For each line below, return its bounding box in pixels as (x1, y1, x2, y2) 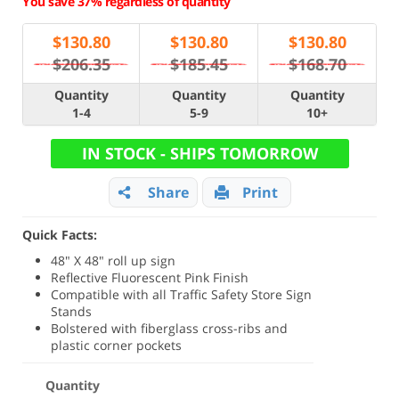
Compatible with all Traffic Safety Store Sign (51, 286, 313, 303)
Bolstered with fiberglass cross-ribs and (51, 320, 289, 337)
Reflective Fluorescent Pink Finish (51, 269, 249, 286)
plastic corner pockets (51, 337, 183, 354)
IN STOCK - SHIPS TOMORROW (81, 142, 318, 164)
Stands (51, 303, 93, 320)
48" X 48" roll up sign (51, 252, 176, 269)
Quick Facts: (22, 226, 97, 243)
